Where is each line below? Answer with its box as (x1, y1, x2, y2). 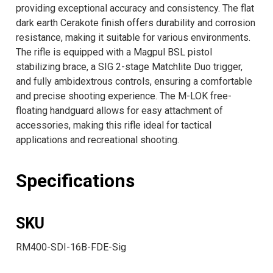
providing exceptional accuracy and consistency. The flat (16, 2, 254, 15)
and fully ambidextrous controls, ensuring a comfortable (16, 76, 252, 88)
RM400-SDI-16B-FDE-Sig (16, 241, 126, 253)
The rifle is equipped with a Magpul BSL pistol (16, 46, 212, 58)
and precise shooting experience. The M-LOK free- (16, 90, 232, 102)
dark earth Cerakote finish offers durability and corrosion (16, 17, 255, 29)
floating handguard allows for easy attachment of (16, 105, 223, 117)
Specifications (16, 170, 135, 192)
